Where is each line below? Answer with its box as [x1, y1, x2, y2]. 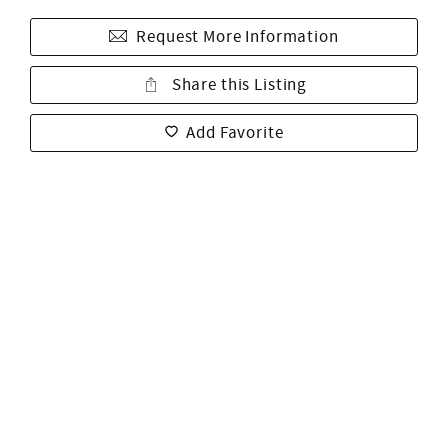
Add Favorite [186, 122, 284, 144]
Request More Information [136, 26, 339, 48]
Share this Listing [167, 74, 308, 96]
